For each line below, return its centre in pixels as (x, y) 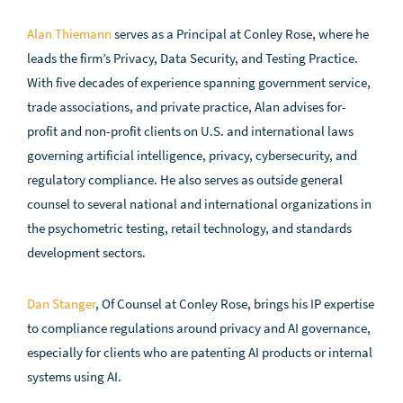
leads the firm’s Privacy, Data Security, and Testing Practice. (193, 58)
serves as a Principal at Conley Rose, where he (240, 34)
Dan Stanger (61, 304)
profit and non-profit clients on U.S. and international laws (190, 131)
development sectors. (86, 252)
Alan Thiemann (69, 34)
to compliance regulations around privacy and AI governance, (199, 328)
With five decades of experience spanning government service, (199, 82)
